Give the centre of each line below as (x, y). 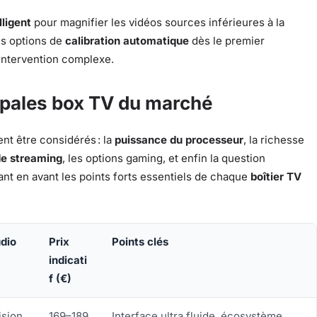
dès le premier (227, 41)
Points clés (140, 242)
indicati (68, 260)
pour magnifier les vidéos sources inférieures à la (158, 23)
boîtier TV (276, 177)
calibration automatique (127, 41)
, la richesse (274, 140)
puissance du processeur (179, 140)
